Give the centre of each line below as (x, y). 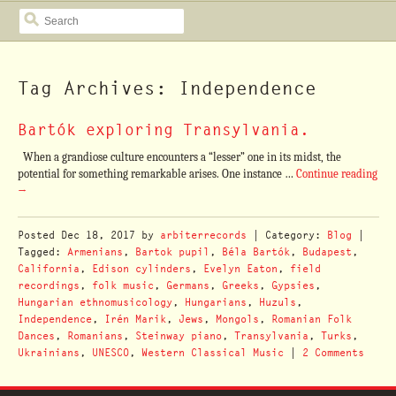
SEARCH (36, 14)
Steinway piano (178, 335)
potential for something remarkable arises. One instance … (156, 174)
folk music (122, 285)
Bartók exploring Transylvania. (163, 129)
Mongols (237, 318)
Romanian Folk (311, 318)
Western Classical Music (212, 352)
